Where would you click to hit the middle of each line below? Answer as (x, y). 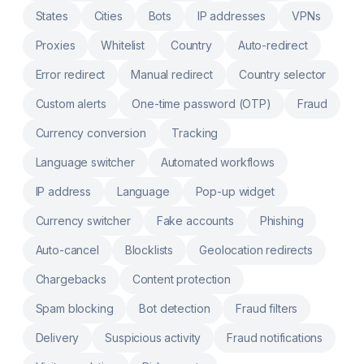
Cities (108, 16)
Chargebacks (71, 279)
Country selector (282, 74)
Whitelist (123, 45)
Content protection (181, 279)
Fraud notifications (275, 338)
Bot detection (175, 308)
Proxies (55, 45)
